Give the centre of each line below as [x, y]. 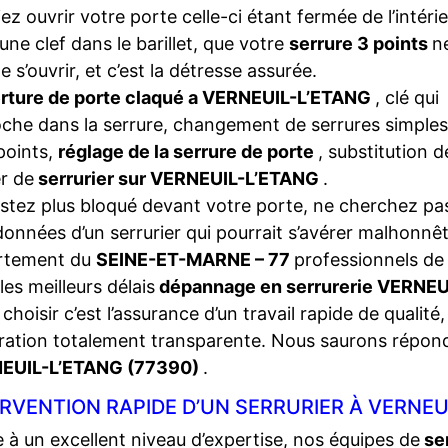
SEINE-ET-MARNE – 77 [195, 259]
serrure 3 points [360, 43]
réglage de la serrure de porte [188, 151]
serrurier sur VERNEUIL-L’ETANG [178, 178]
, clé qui [407, 97]
